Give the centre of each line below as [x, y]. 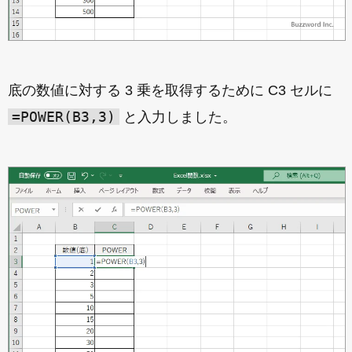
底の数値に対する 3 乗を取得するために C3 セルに [170, 91]
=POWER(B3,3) [64, 117]
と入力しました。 [178, 117]
